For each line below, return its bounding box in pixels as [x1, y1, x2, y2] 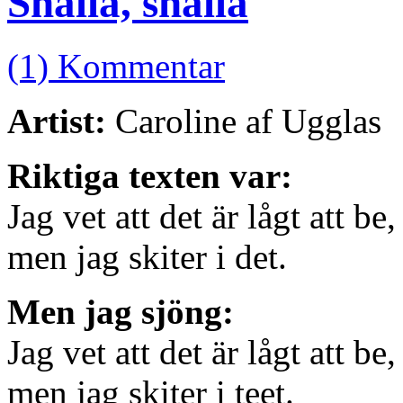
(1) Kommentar [7, 47, 225, 86]
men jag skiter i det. [7, 237, 287, 277]
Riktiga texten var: [7, 157, 292, 196]
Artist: [7, 102, 106, 141]
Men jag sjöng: [7, 292, 234, 332]
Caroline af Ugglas [106, 102, 381, 141]
